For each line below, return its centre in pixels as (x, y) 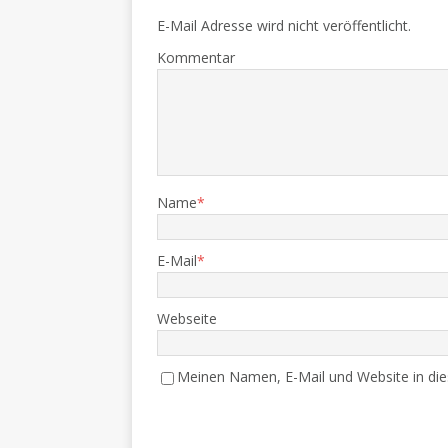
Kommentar (196, 58)
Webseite (187, 319)
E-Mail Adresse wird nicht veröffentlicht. (284, 26)
